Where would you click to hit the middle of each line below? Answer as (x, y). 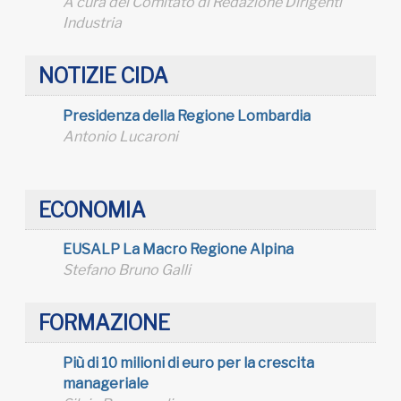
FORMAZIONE (104, 324)
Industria (92, 23)
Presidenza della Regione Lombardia (187, 115)
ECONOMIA (92, 210)
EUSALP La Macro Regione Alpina (178, 250)
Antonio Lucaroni (120, 136)
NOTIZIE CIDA (103, 77)
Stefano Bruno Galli (127, 270)
